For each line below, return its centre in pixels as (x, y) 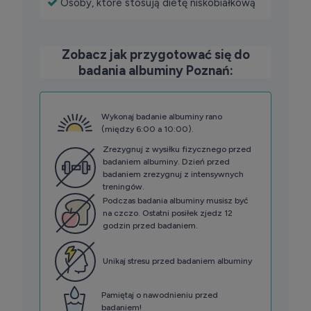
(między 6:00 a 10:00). (147, 129)
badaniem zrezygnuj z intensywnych (173, 174)
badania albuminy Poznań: (155, 71)
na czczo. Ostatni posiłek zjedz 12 (167, 213)
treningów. (123, 186)
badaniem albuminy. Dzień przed (166, 161)
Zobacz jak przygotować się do (155, 55)
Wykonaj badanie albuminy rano (161, 117)
